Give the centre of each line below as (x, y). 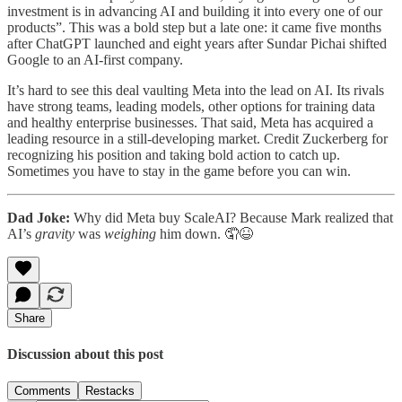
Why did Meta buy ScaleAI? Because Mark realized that (232, 217)
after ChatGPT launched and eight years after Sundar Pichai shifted (197, 43)
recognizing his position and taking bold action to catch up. (174, 154)
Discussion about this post (85, 354)
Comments (43, 391)
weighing (132, 233)
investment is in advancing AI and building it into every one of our (195, 11)
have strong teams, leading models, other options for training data (191, 106)
